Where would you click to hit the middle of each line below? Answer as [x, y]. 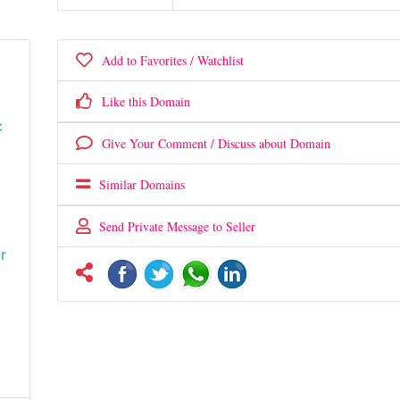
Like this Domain [141, 101]
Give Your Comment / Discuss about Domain [211, 143]
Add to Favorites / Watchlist [168, 60]
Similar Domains [137, 184]
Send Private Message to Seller [172, 226]
